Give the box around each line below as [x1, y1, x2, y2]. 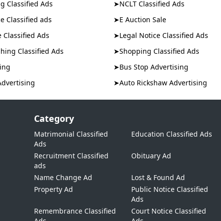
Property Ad [34, 184, 74, 194]
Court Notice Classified [131, 206, 206, 216]
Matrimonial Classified [34, 129, 109, 139]
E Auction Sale [119, 15, 166, 24]
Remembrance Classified [34, 206, 116, 216]
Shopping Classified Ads [119, 46, 199, 56]
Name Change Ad [34, 173, 93, 182]
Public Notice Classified [131, 184, 208, 194]
